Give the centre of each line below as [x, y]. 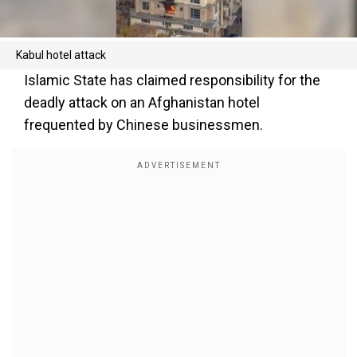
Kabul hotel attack [61, 55]
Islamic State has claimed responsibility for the [172, 80]
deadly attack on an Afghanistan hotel [142, 102]
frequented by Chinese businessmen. [143, 125]
